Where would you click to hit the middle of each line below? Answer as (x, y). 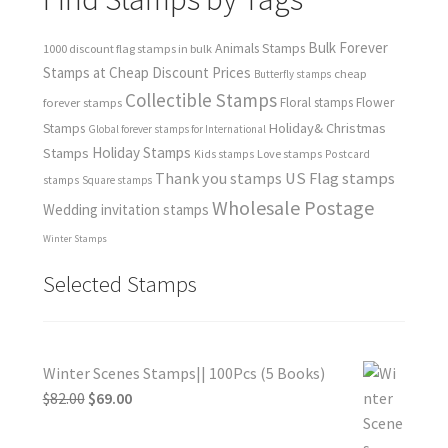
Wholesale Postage (292, 207)
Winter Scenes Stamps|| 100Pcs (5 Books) (183, 372)
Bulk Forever (347, 47)
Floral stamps (316, 102)
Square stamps (116, 179)
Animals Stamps (259, 47)
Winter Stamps (74, 238)
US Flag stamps (339, 178)
